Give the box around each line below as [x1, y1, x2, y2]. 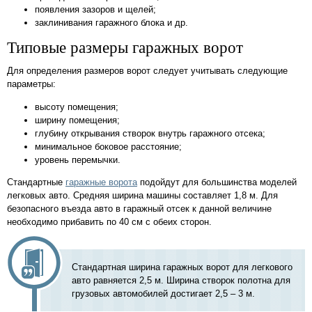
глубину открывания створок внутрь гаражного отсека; [35, 127, 265, 139]
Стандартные [7, 176, 65, 187]
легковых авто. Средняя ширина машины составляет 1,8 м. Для [7, 189, 278, 201]
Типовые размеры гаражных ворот [7, 38, 243, 56]
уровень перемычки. [35, 154, 120, 165]
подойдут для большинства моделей [137, 176, 297, 187]
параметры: [7, 79, 56, 90]
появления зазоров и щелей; [35, 4, 156, 15]
